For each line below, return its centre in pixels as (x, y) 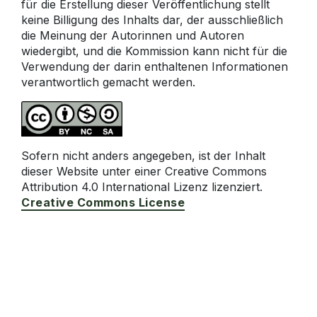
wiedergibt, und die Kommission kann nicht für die (154, 51)
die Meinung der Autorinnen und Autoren (133, 35)
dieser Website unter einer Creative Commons (144, 171)
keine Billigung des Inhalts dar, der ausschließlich (152, 20)
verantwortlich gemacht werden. (108, 82)
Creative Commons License (103, 202)
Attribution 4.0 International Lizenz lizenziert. (142, 187)
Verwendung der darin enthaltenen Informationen (155, 67)
